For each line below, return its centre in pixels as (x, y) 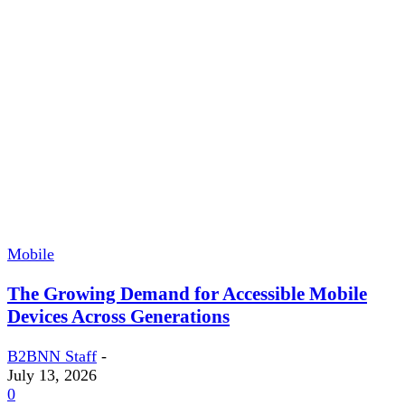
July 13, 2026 (52, 376)
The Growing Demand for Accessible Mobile (187, 294)
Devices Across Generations (118, 317)
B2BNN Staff (52, 357)
